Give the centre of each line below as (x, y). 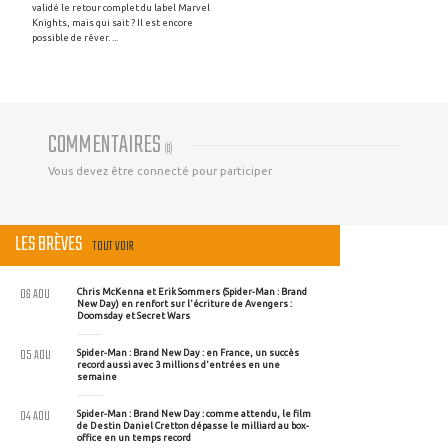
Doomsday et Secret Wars (133, 316)
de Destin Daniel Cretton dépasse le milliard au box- (193, 426)
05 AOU (35, 356)
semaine (97, 377)
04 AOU (35, 417)
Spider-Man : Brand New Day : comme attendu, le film (194, 414)
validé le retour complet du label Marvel (121, 8)
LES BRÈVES (50, 245)
